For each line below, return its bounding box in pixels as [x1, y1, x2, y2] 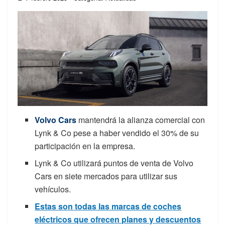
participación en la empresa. [35, 140, 136, 152]
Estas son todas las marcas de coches [35, 200, 182, 212]
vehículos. [35, 183, 71, 195]
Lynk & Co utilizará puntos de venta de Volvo [35, 157, 194, 169]
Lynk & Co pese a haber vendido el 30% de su [35, 127, 199, 139]
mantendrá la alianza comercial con [78, 114, 205, 126]
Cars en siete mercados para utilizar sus [35, 170, 178, 182]
